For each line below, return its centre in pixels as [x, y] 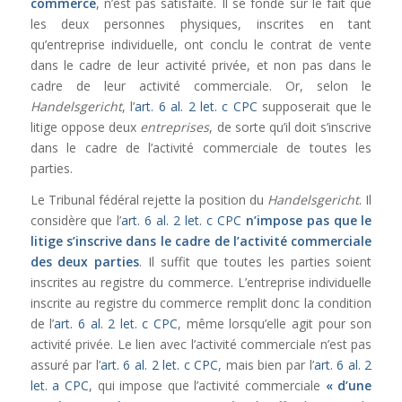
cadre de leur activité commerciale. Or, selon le [201, 86]
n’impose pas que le [309, 220]
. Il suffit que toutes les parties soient [256, 261]
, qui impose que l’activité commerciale [207, 385]
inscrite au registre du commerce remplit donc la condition [201, 302]
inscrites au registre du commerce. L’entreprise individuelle [201, 282]
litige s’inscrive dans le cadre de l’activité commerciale [201, 240]
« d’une [349, 385]
